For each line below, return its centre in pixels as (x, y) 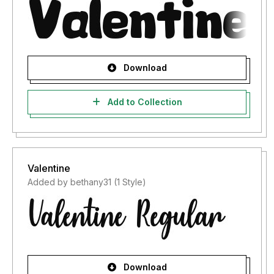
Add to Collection (143, 102)
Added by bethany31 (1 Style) (87, 182)
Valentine (49, 168)
